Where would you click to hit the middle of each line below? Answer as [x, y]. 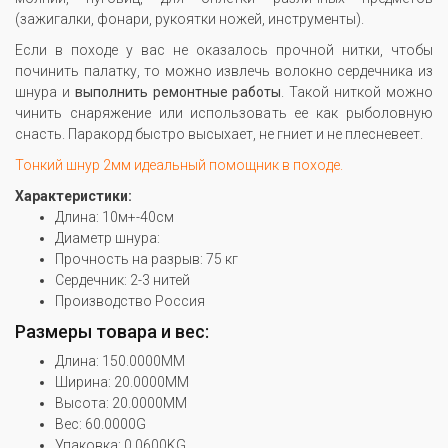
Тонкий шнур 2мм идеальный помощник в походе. [179, 165]
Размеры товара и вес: [112, 332]
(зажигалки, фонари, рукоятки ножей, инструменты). [189, 19]
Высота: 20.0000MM [121, 403]
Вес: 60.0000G [100, 424]
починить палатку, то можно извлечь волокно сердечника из [224, 71]
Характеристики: [73, 196]
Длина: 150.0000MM [120, 361]
